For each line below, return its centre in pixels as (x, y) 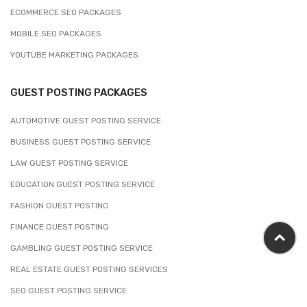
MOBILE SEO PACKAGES (56, 33)
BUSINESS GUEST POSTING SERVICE (81, 142)
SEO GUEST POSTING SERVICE (69, 290)
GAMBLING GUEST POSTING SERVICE (82, 248)
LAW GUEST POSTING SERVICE (69, 163)
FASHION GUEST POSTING (60, 205)
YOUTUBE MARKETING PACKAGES (74, 54)
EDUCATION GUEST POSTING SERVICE (83, 184)
